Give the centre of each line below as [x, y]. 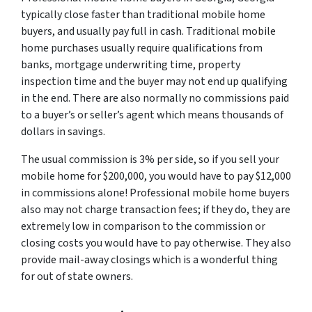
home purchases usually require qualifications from [142, 48]
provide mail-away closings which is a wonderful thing [149, 260]
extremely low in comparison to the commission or [143, 226]
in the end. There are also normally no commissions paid [155, 98]
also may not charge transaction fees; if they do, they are [156, 210]
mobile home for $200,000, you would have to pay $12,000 [156, 176]
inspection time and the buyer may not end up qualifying [154, 81]
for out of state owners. [77, 276]
